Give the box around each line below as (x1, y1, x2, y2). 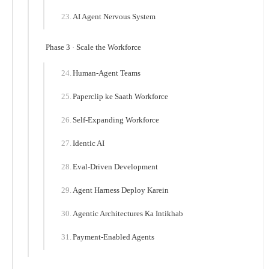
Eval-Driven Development (73, 162, 158, 171)
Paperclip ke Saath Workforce (73, 92, 168, 101)
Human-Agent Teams (73, 68, 141, 77)
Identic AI (73, 139, 104, 148)
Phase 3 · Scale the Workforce (46, 43, 141, 52)
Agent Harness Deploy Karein (73, 186, 169, 195)
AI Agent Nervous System (73, 12, 156, 21)
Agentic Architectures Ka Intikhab (73, 209, 183, 218)
